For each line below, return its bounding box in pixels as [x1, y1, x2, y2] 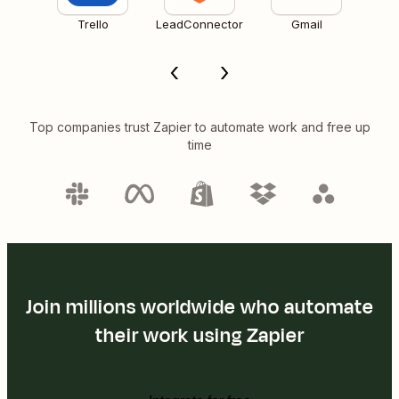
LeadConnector [156, 16, 243, 31]
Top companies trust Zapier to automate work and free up [28, 118, 370, 134]
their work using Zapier [94, 321, 305, 350]
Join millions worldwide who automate [25, 292, 374, 322]
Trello [77, 16, 109, 31]
